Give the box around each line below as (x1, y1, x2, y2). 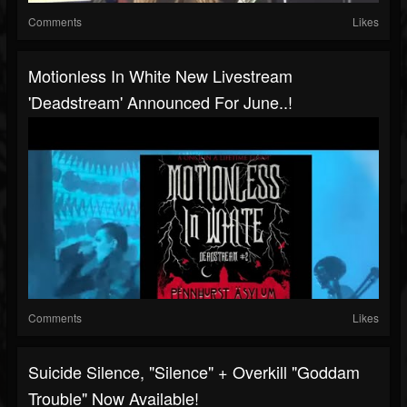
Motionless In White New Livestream (28, 64, 293, 88)
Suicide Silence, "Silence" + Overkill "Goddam (28, 360, 360, 384)
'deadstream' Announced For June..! (28, 90, 293, 114)
